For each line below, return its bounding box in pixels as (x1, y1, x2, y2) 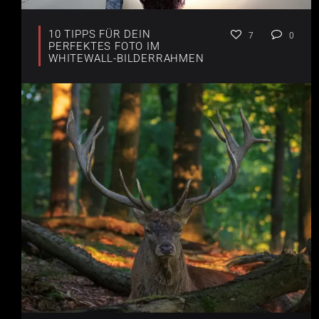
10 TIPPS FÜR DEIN (48, 28, 151, 41)
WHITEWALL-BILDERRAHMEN (48, 52, 204, 66)
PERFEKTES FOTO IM (48, 40, 160, 53)
